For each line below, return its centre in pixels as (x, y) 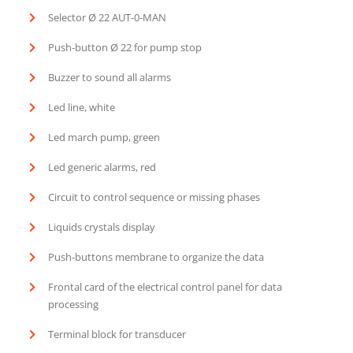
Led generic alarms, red (102, 167)
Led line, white (82, 107)
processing (74, 304)
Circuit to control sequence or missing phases (154, 197)
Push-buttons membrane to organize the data (156, 256)
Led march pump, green (104, 137)
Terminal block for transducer (117, 334)
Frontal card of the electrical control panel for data (165, 286)
